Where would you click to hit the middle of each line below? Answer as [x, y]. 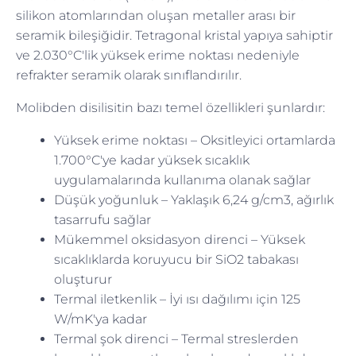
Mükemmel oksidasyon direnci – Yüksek [180, 239]
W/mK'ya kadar [101, 319]
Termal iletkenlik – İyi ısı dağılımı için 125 [177, 299]
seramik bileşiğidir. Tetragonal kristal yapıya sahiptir [174, 35]
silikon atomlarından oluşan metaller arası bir [156, 15]
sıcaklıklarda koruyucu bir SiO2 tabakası [176, 259]
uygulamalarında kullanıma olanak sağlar [182, 180]
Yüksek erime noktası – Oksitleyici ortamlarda [195, 140]
